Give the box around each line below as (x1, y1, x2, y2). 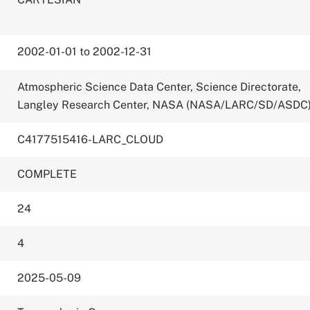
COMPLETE (17, 167, 77, 181)
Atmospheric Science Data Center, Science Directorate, (17, 80, 302, 93)
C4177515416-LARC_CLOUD (17, 133, 164, 146)
